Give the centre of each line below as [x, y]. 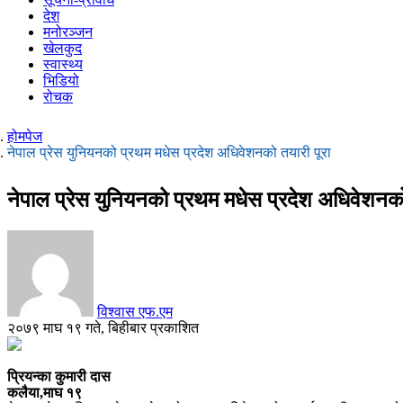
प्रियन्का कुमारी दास [59, 376]
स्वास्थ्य [63, 64]
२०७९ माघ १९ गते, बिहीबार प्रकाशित [103, 327]
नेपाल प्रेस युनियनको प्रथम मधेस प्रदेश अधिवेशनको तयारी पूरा [169, 152]
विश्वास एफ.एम [135, 311]
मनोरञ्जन [68, 31]
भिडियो [61, 80]
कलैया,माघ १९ [45, 392]
